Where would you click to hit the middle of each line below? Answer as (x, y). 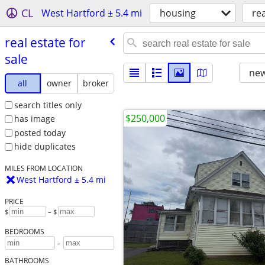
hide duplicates (45, 147)
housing (178, 13)
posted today (40, 132)
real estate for (45, 42)
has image (34, 119)
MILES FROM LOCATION (43, 168)
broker (96, 83)
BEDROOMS (24, 232)
